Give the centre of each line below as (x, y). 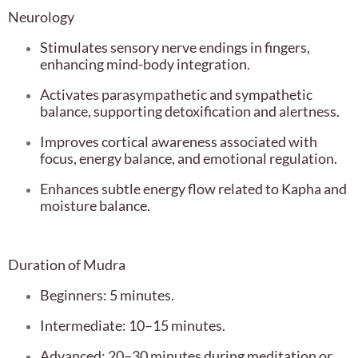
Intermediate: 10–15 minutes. (133, 326)
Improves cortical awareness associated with (179, 142)
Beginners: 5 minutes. (107, 295)
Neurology (41, 17)
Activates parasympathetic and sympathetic (176, 95)
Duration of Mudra (67, 265)
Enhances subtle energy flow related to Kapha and (193, 189)
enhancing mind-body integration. (145, 64)
